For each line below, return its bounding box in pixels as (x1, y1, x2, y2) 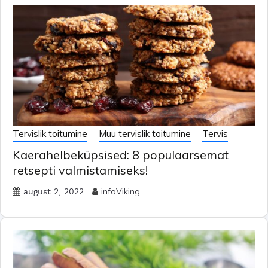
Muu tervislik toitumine (99, 128, 191, 140)
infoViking (101, 186, 140, 197)
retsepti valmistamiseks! (13, 163, 148, 178)
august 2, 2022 (23, 188, 84, 197)
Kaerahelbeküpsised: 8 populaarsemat (13, 147, 229, 163)
